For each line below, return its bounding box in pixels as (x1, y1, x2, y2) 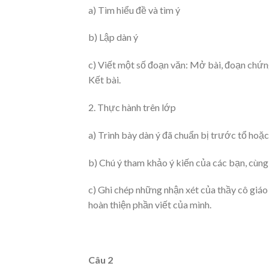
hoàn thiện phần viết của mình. (88, 199, 211, 211)
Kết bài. (88, 74, 121, 86)
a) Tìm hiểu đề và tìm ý (88, 4, 180, 16)
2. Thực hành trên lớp (88, 101, 176, 113)
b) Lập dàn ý (88, 31, 138, 43)
